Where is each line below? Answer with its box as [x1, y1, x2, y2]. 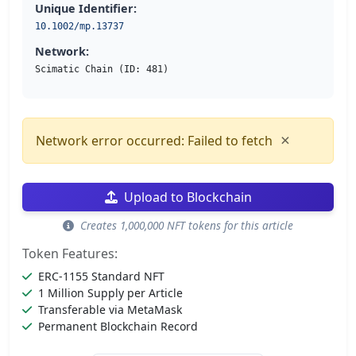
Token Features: [22, 245, 118, 263]
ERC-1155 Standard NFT [38, 269, 164, 284]
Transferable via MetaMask [38, 302, 182, 318]
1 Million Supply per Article [38, 285, 183, 301]
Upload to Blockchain [123, 188, 252, 207]
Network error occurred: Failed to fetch [36, 132, 273, 150]
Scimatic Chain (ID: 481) [35, 64, 168, 75]
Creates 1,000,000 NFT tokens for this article [77, 218, 293, 234]
